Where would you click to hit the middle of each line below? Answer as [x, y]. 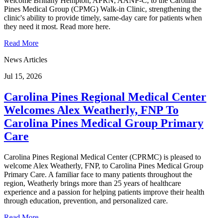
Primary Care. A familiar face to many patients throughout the [98, 174]
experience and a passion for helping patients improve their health [104, 192]
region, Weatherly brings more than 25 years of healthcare [92, 183]
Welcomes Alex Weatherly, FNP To [91, 110]
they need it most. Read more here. [57, 26]
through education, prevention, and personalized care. [86, 200]
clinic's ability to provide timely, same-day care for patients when [103, 18]
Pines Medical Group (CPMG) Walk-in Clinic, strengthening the [103, 9]
